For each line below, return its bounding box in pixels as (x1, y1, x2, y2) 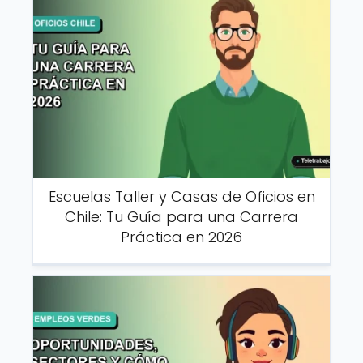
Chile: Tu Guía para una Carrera (65, 207, 298, 228)
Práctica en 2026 (121, 227, 242, 248)
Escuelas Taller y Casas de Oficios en (48, 186, 315, 207)
